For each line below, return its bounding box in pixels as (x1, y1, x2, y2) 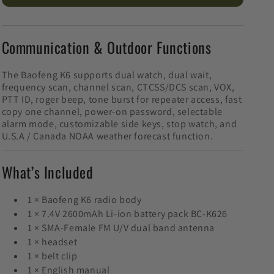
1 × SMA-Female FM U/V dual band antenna (27, 221, 215, 235)
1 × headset (27, 235, 78, 249)
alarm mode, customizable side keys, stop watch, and (1, 117, 237, 131)
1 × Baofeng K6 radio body (27, 193, 142, 207)
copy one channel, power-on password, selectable (1, 105, 223, 119)
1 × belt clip (27, 250, 78, 263)
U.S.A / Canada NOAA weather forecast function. (1, 130, 213, 143)
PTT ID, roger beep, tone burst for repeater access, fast (1, 93, 242, 106)
